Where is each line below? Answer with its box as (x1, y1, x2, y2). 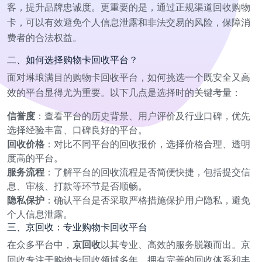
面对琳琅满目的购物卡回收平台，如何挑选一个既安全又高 (7, 70, 250, 84)
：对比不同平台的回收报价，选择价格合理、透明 (44, 137, 250, 151)
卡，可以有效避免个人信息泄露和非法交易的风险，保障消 (7, 15, 250, 29)
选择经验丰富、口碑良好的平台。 (7, 123, 147, 137)
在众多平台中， (7, 237, 73, 251)
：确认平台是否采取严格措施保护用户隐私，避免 (44, 193, 250, 207)
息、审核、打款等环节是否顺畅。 (7, 179, 147, 193)
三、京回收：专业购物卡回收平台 (7, 220, 147, 234)
